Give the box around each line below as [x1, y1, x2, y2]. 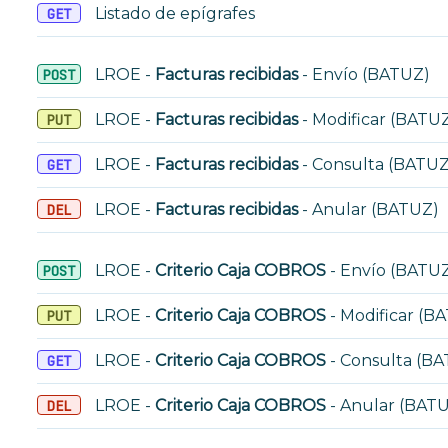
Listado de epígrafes [91, 4, 255, 23]
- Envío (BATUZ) [298, 65, 430, 84]
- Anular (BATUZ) [298, 200, 439, 219]
